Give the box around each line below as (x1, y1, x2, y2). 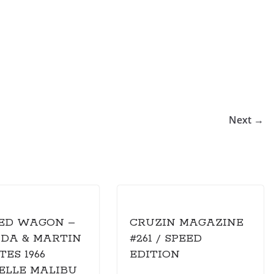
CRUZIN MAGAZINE (130, 215, 243, 229)
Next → (229, 113, 264, 127)
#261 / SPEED (130, 231, 202, 245)
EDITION (130, 247, 180, 261)
